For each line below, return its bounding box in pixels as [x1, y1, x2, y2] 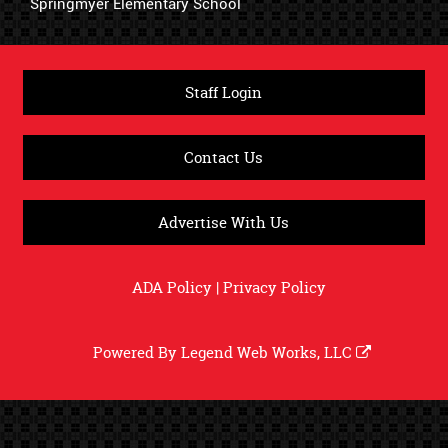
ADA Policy [131, 276, 212, 298]
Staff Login [185, 81, 263, 103]
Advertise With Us [158, 211, 290, 233]
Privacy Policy [222, 276, 326, 298]
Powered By [77, 341, 181, 363]
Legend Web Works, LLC [181, 341, 356, 363]
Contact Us [184, 146, 264, 168]
